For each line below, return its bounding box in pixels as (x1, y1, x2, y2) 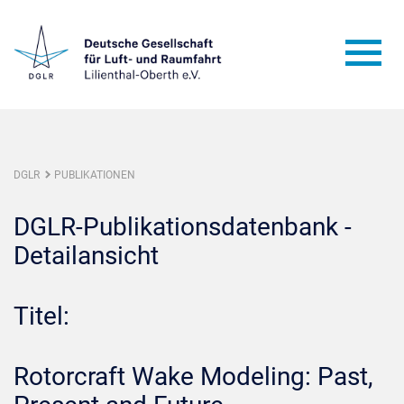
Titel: (14, 301, 69, 331)
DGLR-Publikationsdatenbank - (14, 212, 352, 242)
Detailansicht (14, 241, 159, 271)
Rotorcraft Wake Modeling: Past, (14, 362, 373, 391)
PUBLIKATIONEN (54, 169, 135, 181)
